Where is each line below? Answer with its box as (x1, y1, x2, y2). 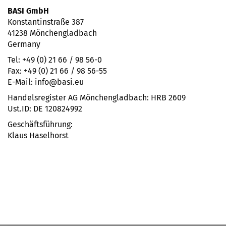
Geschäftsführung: (8, 120, 73, 129)
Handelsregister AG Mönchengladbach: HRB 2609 (8, 93, 186, 102)
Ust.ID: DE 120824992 (8, 104, 82, 114)
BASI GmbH (8, 6, 49, 16)
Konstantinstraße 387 (8, 17, 84, 27)
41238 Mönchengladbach (8, 28, 97, 38)
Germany (8, 39, 40, 49)
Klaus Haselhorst (8, 131, 69, 140)
